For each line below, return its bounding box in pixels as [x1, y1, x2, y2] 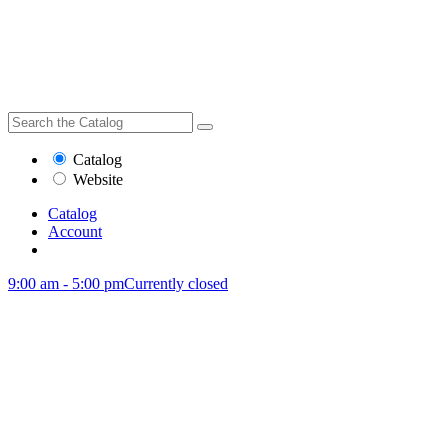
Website [73, 171, 123, 188]
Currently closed [124, 275, 228, 292]
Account [48, 223, 102, 240]
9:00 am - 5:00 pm [8, 275, 124, 292]
